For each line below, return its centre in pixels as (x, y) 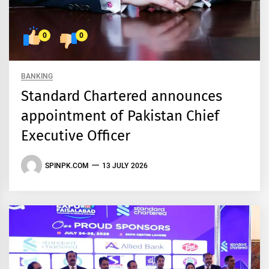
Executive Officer (76, 136)
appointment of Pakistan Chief (120, 116)
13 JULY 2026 (125, 165)
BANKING (37, 77)
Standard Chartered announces (122, 96)
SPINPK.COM (67, 165)
